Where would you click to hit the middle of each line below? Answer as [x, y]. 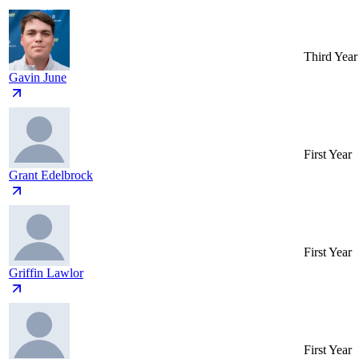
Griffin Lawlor [46, 273]
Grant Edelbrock [51, 175]
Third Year [331, 57]
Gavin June [38, 78]
